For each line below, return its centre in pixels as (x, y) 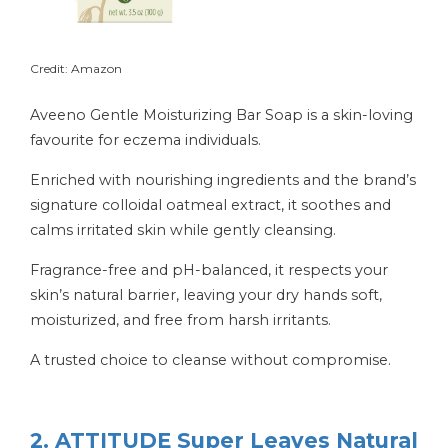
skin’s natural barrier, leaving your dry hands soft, (206, 294)
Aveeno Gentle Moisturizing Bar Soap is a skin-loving (221, 114)
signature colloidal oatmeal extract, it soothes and (210, 204)
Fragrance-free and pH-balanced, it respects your (209, 269)
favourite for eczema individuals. (145, 139)
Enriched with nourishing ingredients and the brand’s (223, 179)
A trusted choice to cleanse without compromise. (210, 359)
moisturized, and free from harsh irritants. (180, 319)
